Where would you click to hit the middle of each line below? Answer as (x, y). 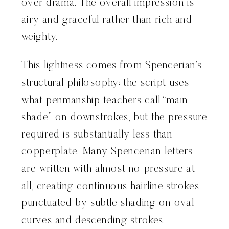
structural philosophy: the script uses (105, 83)
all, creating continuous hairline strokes (110, 187)
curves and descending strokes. (94, 221)
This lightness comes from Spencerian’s (112, 66)
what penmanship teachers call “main (105, 101)
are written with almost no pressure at (108, 169)
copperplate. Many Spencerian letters (107, 152)
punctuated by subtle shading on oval (108, 203)
